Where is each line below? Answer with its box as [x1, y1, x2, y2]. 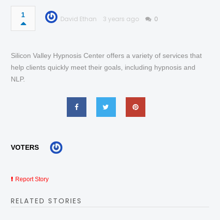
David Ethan [60, 14, 97, 23]
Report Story [15, 176, 49, 183]
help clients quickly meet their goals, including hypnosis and [11, 63, 196, 71]
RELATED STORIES [11, 196, 82, 206]
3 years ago [103, 14, 139, 23]
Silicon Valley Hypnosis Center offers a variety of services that [11, 51, 202, 59]
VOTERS [11, 143, 39, 151]
